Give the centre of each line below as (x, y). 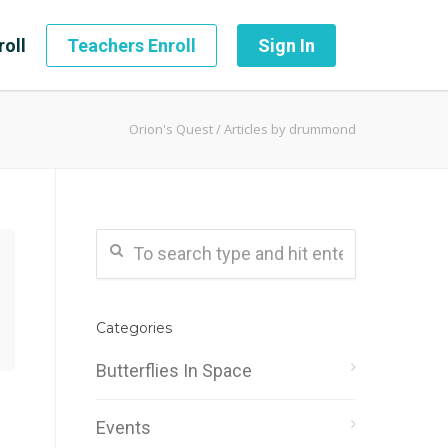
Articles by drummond (290, 129)
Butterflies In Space (174, 370)
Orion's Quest (171, 129)
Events (123, 427)
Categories (134, 328)
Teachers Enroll (131, 45)
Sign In (286, 45)
